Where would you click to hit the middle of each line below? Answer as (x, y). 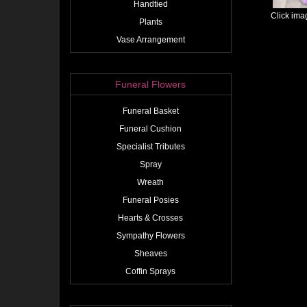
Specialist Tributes (150, 147)
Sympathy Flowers (150, 236)
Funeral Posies (150, 200)
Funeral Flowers (151, 84)
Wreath (151, 182)
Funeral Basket (150, 111)
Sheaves (150, 254)
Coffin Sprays (151, 271)
